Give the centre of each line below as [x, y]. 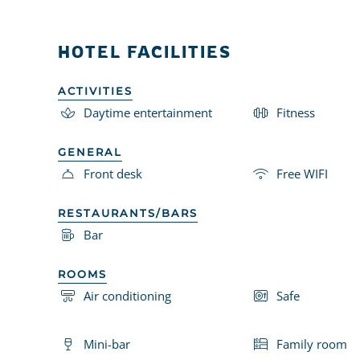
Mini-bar [107, 344]
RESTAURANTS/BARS [128, 213]
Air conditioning [127, 295]
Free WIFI [302, 173]
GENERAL [90, 151]
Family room [312, 344]
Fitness [296, 112]
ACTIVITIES [95, 90]
